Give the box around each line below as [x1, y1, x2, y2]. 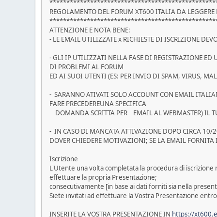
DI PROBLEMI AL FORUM [49, 62, 124, 72]
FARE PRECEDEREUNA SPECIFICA [49, 99, 146, 108]
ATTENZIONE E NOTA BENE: [49, 26, 130, 35]
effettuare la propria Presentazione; [49, 173, 157, 182]
